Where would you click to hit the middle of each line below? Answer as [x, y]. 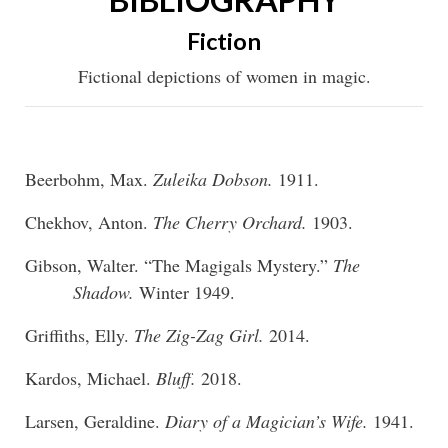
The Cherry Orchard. [232, 221]
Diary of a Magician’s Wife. [269, 420]
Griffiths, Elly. [79, 334]
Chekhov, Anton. [89, 221]
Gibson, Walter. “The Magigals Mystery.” [179, 264]
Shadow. [106, 291]
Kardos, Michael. [90, 377]
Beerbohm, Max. [89, 178]
